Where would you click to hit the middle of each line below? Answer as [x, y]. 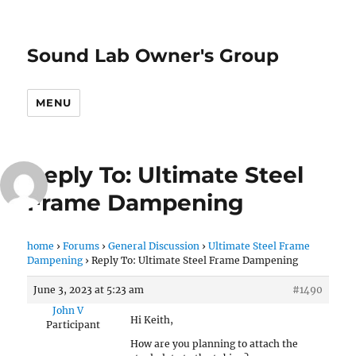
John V [68, 310]
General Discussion [154, 246]
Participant [73, 325]
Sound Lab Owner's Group [153, 56]
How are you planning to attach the [215, 344]
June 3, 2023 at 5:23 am [89, 290]
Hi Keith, [152, 320]
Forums [81, 246]
